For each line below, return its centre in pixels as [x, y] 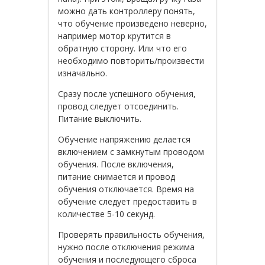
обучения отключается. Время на [126, 189]
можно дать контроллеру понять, [127, 11]
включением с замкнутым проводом [131, 151]
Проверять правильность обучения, [131, 234]
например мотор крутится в [114, 35]
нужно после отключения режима [126, 247]
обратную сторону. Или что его [122, 48]
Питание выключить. [100, 118]
